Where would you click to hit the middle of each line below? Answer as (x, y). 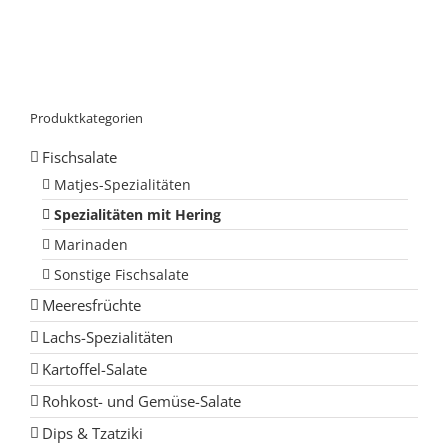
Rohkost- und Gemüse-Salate (141, 401)
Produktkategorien (86, 117)
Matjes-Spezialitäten (122, 184)
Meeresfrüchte (91, 305)
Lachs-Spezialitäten (107, 337)
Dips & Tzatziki (92, 433)
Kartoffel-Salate (94, 369)
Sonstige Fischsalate (121, 274)
